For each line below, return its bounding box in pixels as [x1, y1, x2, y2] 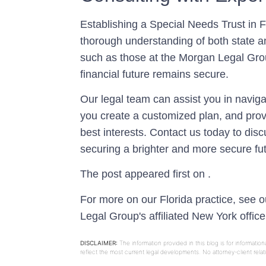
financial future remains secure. [80, 68, 229, 80]
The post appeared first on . [80, 168, 211, 180]
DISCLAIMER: [80, 239, 118, 247]
